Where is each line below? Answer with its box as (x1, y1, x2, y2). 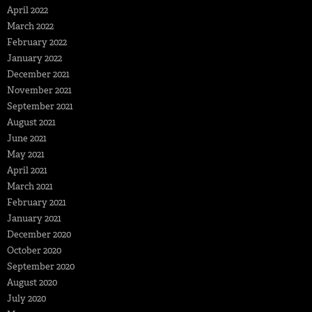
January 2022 (7, 52, 62, 64)
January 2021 (7, 212, 61, 224)
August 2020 (7, 276, 57, 288)
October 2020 (7, 244, 61, 256)
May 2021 (7, 148, 45, 160)
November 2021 (7, 84, 72, 96)
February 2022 (7, 36, 67, 48)
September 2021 (7, 100, 73, 112)
